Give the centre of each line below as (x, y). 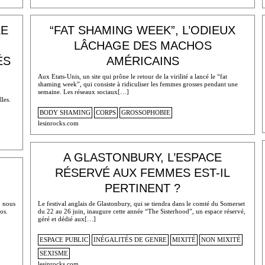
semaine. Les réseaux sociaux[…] (83, 91)
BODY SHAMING (65, 113)
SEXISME (54, 253)
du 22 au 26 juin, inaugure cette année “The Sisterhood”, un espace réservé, (141, 211)
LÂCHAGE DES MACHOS (143, 46)
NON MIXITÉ (221, 240)
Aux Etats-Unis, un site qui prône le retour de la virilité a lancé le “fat (132, 76)
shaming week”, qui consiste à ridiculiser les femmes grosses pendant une (138, 84)
